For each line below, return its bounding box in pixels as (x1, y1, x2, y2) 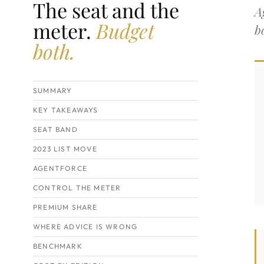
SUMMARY (33, 86, 72, 95)
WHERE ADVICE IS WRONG (33, 222, 138, 231)
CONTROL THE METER (33, 183, 121, 192)
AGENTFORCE (33, 164, 87, 173)
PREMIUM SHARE (33, 203, 98, 212)
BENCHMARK (33, 242, 82, 250)
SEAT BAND (33, 125, 78, 134)
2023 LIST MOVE (33, 144, 97, 153)
